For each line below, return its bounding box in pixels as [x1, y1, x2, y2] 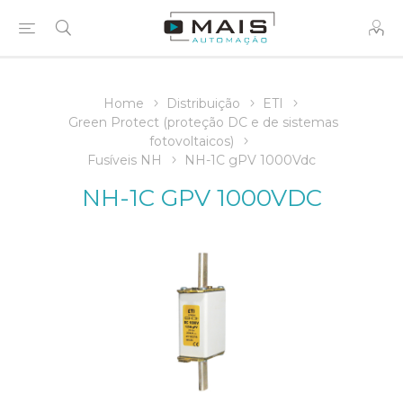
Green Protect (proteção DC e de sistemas [67, 114, 338, 130]
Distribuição [166, 95, 240, 112]
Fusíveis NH [87, 152, 162, 168]
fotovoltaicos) [149, 133, 234, 149]
